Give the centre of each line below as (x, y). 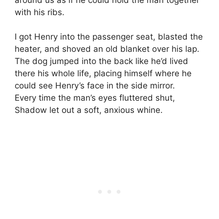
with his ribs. (40, 12)
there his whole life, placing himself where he (103, 74)
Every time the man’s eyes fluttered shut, (95, 98)
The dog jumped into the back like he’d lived (101, 61)
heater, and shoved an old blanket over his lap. (107, 49)
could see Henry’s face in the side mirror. (95, 86)
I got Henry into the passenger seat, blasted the (109, 37)
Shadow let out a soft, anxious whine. (89, 110)
